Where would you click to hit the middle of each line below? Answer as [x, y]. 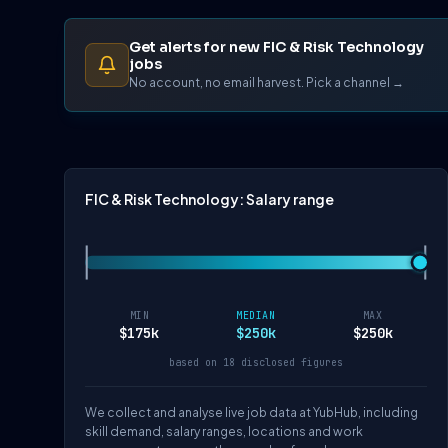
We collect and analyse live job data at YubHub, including [251, 413]
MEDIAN [256, 316]
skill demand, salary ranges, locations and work [224, 432]
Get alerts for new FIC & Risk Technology [276, 47]
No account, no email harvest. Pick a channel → [266, 82]
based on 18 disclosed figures [256, 363]
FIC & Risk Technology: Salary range [209, 199]
